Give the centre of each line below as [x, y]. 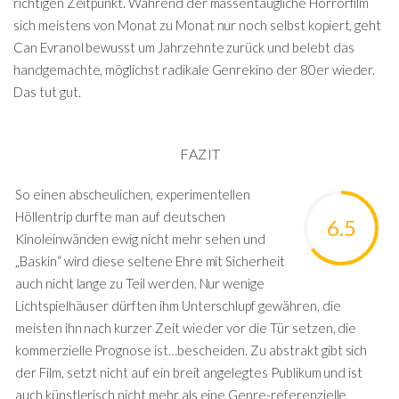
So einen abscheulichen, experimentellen [133, 194]
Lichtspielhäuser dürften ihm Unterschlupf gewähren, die [178, 305]
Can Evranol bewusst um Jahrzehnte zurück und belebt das [184, 47]
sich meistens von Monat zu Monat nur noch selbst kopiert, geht [198, 24]
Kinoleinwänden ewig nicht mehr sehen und [141, 239]
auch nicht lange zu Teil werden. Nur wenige [140, 283]
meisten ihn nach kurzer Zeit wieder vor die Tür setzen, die [186, 328]
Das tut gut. [47, 91]
